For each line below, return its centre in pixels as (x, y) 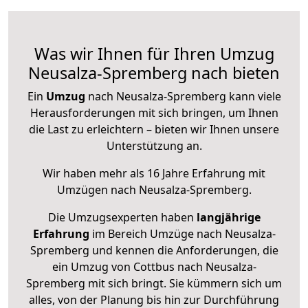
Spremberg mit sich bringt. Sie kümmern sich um (154, 284)
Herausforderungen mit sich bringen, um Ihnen (154, 113)
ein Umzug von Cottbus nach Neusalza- (154, 267)
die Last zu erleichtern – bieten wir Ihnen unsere (154, 130)
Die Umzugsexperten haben (122, 218)
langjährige (228, 218)
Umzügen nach (98, 190)
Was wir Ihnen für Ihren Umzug (154, 54)
